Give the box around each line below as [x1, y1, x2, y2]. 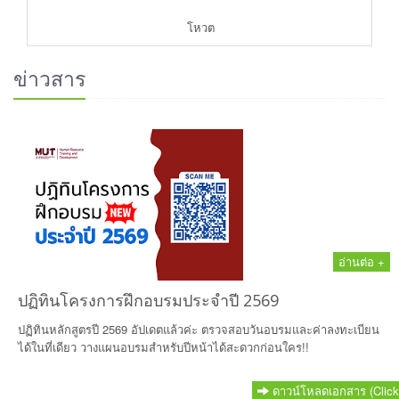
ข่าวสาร [13, 64, 85, 93]
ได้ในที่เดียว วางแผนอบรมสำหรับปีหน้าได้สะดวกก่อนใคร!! [18, 338, 309, 355]
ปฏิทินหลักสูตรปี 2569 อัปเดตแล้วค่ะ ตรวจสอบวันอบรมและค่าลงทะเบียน [18, 321, 379, 338]
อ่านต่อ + [338, 253, 385, 270]
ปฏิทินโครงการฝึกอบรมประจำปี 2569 [18, 289, 279, 311]
